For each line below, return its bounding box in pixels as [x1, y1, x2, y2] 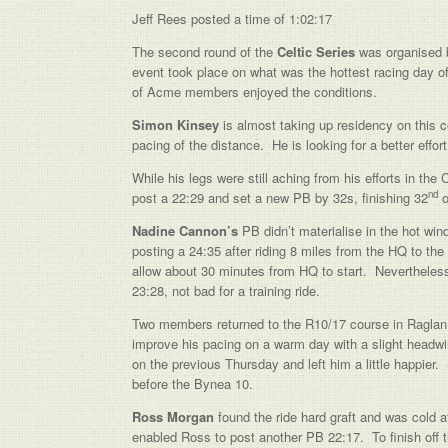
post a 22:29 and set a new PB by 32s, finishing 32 [132, 188, 428, 207]
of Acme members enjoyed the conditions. [132, 82, 377, 101]
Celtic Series [277, 42, 355, 61]
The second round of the [132, 42, 277, 61]
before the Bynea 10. [132, 374, 253, 393]
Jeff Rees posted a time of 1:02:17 [132, 9, 332, 28]
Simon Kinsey [132, 115, 219, 134]
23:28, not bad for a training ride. [132, 281, 320, 300]
